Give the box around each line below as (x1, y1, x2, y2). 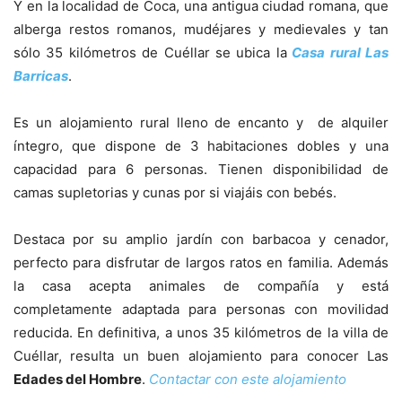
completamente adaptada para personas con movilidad (13, 300, 389, 318)
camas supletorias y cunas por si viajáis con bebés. (13, 183, 336, 201)
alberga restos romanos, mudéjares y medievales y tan (13, 20, 389, 38)
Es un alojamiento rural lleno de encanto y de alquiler (13, 113, 389, 131)
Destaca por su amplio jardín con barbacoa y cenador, (13, 230, 389, 248)
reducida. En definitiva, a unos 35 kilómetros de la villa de (13, 323, 389, 341)
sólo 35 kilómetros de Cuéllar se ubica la (13, 43, 287, 61)
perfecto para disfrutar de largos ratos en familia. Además (13, 253, 389, 271)
